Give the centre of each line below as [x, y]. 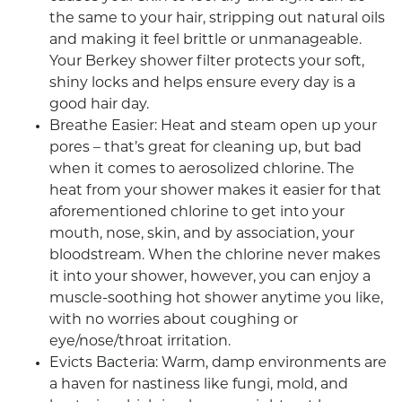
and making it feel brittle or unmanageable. [205, 41]
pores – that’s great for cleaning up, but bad [205, 149]
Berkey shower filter [158, 62]
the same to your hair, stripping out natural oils [217, 19]
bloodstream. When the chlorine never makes [215, 256]
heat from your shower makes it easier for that [215, 192]
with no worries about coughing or [174, 321]
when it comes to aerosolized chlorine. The [202, 170]
